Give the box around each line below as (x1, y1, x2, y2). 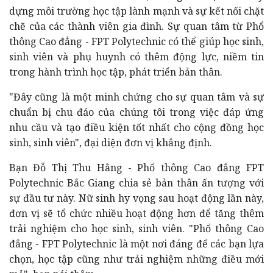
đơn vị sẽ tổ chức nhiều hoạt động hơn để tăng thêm (9, 206, 264, 220)
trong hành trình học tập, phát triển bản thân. (9, 65, 222, 79)
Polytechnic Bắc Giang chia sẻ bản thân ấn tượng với (9, 175, 264, 190)
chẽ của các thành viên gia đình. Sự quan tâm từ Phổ (9, 19, 264, 33)
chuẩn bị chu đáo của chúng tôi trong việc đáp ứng (9, 105, 264, 119)
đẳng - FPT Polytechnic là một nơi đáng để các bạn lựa (9, 236, 264, 250)
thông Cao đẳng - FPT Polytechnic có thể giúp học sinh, (9, 34, 264, 48)
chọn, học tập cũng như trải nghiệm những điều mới (9, 252, 264, 266)
